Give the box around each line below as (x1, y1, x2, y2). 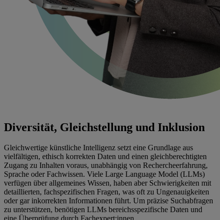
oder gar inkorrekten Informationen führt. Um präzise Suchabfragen (4, 196, 213, 205)
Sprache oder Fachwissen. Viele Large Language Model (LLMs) (4, 170, 205, 179)
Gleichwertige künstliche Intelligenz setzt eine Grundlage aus (4, 143, 193, 152)
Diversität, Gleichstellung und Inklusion (4, 120, 205, 134)
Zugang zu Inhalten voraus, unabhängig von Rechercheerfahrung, (4, 161, 208, 170)
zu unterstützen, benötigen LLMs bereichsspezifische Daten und (4, 205, 202, 214)
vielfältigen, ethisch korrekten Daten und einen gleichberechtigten (4, 152, 207, 161)
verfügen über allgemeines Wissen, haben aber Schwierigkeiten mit (4, 179, 211, 188)
